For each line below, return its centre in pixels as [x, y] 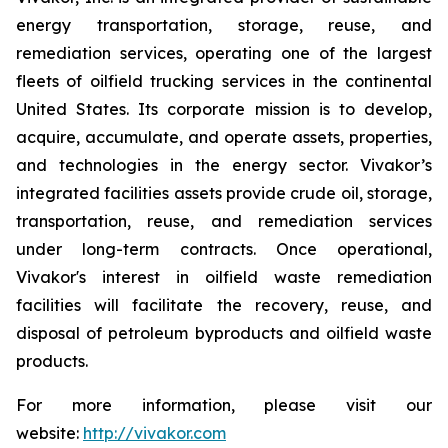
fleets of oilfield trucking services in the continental [224, 81]
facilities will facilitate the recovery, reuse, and [224, 305]
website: [49, 433]
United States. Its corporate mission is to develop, [224, 109]
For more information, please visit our [224, 405]
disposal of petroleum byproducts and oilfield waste [224, 333]
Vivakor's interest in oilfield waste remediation [224, 277]
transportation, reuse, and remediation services [224, 221]
